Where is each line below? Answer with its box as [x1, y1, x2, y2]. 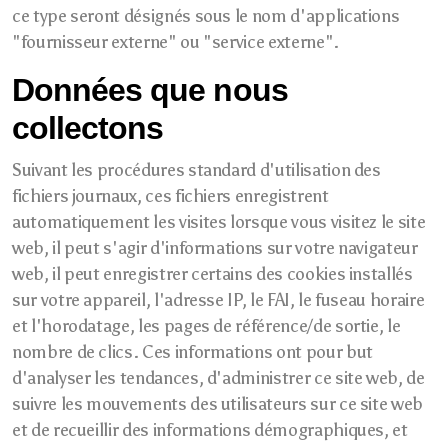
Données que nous [12, 72, 288, 108]
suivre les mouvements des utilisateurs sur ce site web [12, 393, 423, 415]
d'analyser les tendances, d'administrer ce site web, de [12, 367, 425, 389]
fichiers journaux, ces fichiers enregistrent [12, 185, 329, 207]
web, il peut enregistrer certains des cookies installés [12, 263, 413, 285]
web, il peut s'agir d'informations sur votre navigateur [12, 237, 418, 259]
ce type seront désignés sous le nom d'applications [12, 5, 400, 27]
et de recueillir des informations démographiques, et [12, 419, 408, 441]
